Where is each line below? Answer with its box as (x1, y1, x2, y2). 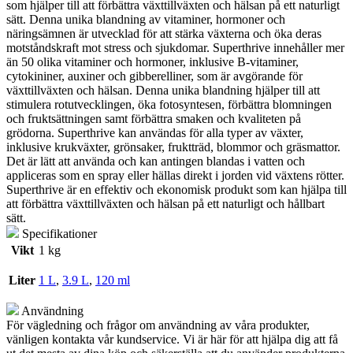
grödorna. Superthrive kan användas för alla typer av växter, (6, 125, 303, 139)
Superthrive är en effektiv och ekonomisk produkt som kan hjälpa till (6, 182, 347, 196)
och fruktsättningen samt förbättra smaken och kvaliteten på (6, 111, 301, 125)
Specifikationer (19, 226, 97, 240)
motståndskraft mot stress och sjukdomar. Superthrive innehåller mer (6, 40, 344, 54)
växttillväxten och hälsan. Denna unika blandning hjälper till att (6, 83, 320, 97)
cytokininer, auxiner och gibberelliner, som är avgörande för (6, 69, 303, 83)
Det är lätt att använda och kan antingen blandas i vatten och (6, 154, 305, 168)
